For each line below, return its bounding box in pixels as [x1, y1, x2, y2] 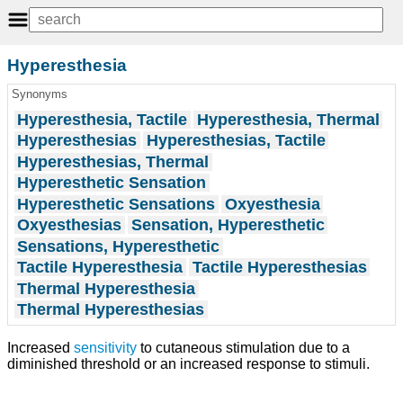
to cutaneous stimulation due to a [137, 339, 350, 355]
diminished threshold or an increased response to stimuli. [7, 355, 370, 372]
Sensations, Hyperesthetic [17, 237, 220, 255]
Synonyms [11, 87, 67, 102]
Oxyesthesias [17, 216, 122, 235]
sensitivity [74, 339, 137, 355]
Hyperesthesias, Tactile [146, 131, 326, 150]
